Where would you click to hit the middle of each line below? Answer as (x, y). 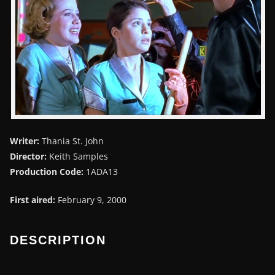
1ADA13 (101, 171)
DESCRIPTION (58, 240)
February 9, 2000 (91, 199)
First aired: (33, 199)
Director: (28, 156)
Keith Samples (77, 156)
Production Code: (47, 171)
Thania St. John (72, 141)
